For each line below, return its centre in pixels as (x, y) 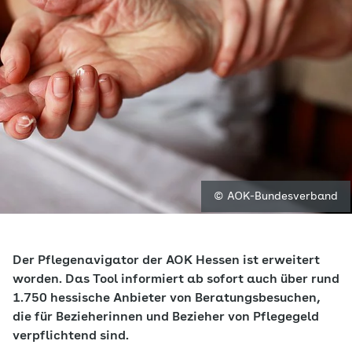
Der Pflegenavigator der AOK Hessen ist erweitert (166, 261)
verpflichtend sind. (71, 336)
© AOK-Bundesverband (276, 196)
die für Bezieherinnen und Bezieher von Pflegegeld (166, 317)
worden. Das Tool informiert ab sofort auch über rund (176, 280)
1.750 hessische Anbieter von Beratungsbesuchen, (166, 299)
